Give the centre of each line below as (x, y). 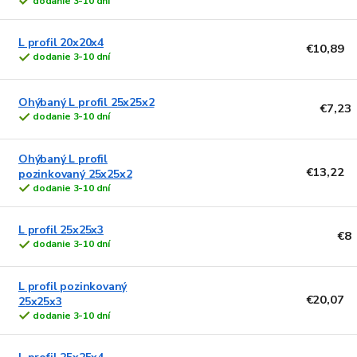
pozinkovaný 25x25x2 (75, 174)
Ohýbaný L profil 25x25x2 (86, 103)
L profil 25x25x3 (61, 230)
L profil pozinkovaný (73, 286)
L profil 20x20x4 (61, 43)
